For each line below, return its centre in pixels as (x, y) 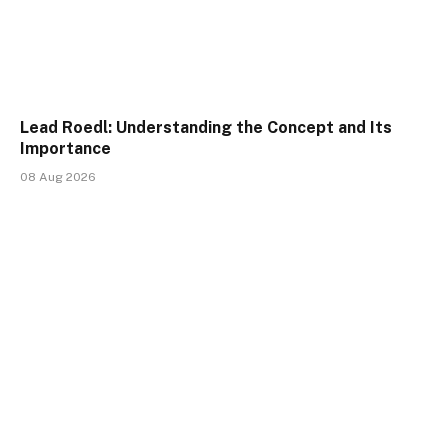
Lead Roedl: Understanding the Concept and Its (206, 127)
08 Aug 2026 (58, 176)
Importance (65, 148)
